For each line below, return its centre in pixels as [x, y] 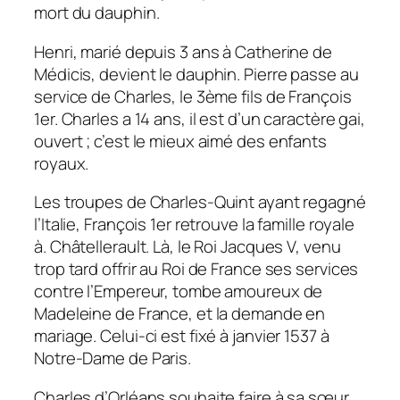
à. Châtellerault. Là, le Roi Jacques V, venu [187, 247]
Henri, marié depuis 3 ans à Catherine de [183, 51]
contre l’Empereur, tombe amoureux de [179, 292]
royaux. [62, 163]
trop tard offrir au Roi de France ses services [196, 269]
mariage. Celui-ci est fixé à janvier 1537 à [182, 336]
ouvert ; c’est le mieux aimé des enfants [180, 141]
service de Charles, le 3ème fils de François [193, 96]
